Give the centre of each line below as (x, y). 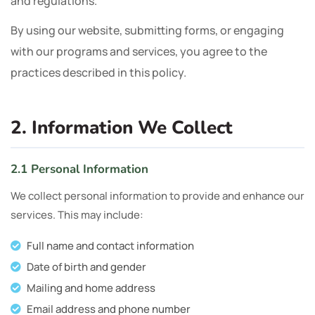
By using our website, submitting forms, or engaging (147, 30)
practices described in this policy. (98, 72)
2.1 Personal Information (79, 169)
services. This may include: (77, 215)
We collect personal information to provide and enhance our (157, 196)
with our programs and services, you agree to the (139, 51)
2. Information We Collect (122, 128)
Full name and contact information (110, 246)
